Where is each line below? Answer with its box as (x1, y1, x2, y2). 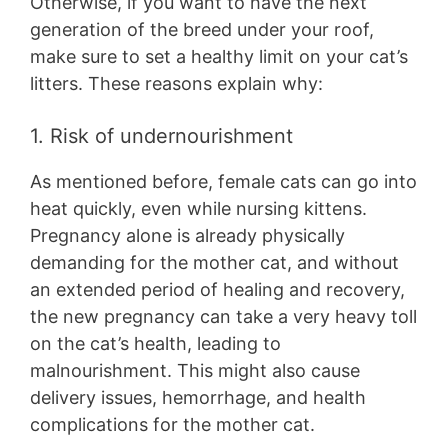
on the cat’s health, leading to (30, 333, 281, 355)
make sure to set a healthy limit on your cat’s (30, 46, 408, 68)
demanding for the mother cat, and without (30, 252, 399, 274)
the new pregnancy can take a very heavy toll (30, 306, 417, 328)
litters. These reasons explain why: (30, 73, 323, 95)
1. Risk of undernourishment (30, 124, 293, 149)
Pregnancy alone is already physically (30, 225, 345, 247)
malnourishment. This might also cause (30, 360, 360, 382)
